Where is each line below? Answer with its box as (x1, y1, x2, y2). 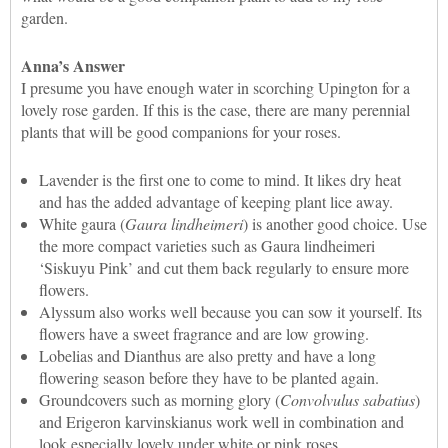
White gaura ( (39, 212, 125, 234)
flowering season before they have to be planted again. (39, 366, 379, 388)
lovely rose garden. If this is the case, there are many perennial (21, 98, 410, 120)
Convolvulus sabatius (280, 388, 415, 410)
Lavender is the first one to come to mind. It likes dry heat (39, 168, 401, 190)
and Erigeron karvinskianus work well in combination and (39, 410, 404, 432)
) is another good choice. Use (243, 212, 427, 234)
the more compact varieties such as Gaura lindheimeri (39, 234, 375, 256)
